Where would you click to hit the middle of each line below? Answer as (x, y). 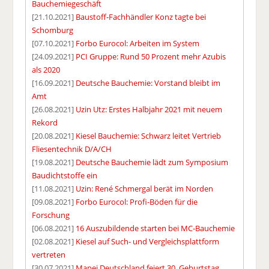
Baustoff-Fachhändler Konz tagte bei (141, 17)
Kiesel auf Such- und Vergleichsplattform (148, 241)
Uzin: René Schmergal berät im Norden (145, 188)
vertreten (49, 254)
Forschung (51, 215)
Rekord (45, 122)
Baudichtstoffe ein (65, 175)
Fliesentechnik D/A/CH (72, 149)
